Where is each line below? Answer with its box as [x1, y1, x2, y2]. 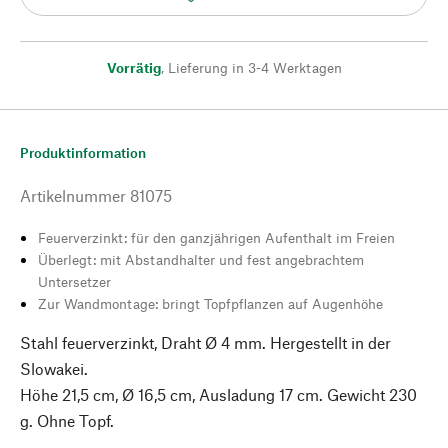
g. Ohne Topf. [20, 411, 114, 430]
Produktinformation [20, 144, 146, 161]
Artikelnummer [20, 186, 126, 205]
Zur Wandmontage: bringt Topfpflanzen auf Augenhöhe [38, 295, 383, 312]
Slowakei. [20, 359, 88, 378]
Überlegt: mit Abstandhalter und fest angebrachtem [38, 251, 364, 268]
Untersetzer [38, 273, 111, 290]
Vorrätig [106, 59, 161, 76]
